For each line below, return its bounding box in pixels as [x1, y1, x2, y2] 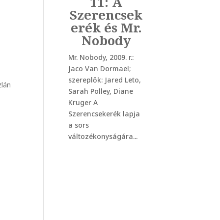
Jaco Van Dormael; [68, 64, 131, 74]
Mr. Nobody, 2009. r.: [68, 53, 134, 62]
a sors [68, 120, 89, 130]
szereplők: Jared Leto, [68, 75, 141, 85]
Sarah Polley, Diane [68, 86, 133, 96]
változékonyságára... [68, 132, 137, 141]
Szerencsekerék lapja [68, 109, 140, 119]
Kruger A [68, 98, 98, 108]
